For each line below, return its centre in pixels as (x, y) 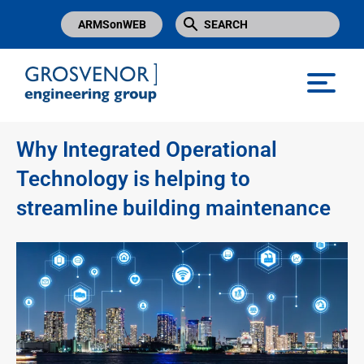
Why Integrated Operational (147, 150)
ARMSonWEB (112, 24)
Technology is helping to (133, 179)
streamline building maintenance (173, 208)
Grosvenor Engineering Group (108, 117)
